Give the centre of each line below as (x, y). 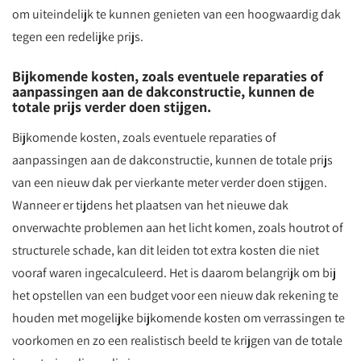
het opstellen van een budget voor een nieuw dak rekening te (175, 295)
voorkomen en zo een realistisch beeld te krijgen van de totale (177, 340)
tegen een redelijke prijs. (78, 37)
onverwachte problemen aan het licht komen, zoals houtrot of (178, 228)
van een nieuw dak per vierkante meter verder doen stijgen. (170, 183)
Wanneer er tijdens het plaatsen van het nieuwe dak (150, 205)
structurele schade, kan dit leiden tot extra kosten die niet (166, 250)
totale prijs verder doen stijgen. (112, 107)
